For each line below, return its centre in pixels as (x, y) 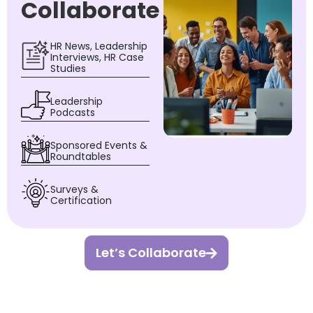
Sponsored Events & (99, 146)
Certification (81, 201)
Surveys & (74, 190)
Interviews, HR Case (97, 58)
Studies (68, 69)
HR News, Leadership (99, 46)
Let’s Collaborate (151, 253)
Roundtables (81, 157)
